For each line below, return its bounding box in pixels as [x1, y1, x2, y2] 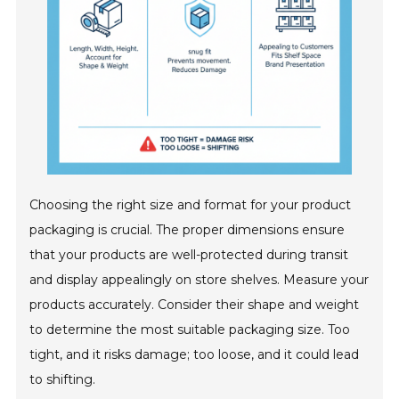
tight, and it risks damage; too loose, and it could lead [29, 346, 360, 363]
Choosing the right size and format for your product [29, 197, 352, 214]
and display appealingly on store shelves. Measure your [29, 272, 370, 289]
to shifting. [29, 371, 96, 388]
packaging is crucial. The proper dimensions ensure [29, 222, 346, 239]
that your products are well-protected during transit [29, 247, 349, 264]
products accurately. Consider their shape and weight [29, 297, 360, 313]
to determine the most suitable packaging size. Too [29, 322, 351, 338]
